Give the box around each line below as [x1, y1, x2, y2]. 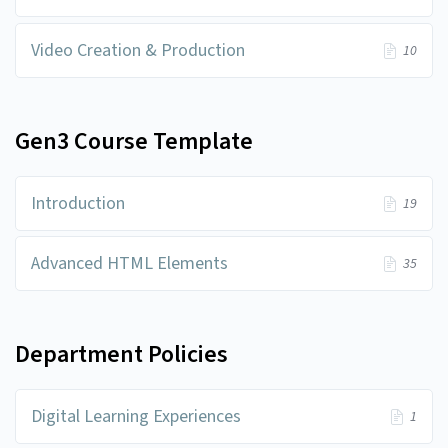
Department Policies [15, 336, 228, 372]
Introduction [31, 190, 125, 216]
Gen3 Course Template [15, 123, 253, 159]
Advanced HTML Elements [31, 250, 228, 276]
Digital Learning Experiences [31, 403, 241, 429]
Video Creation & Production [31, 37, 245, 63]
